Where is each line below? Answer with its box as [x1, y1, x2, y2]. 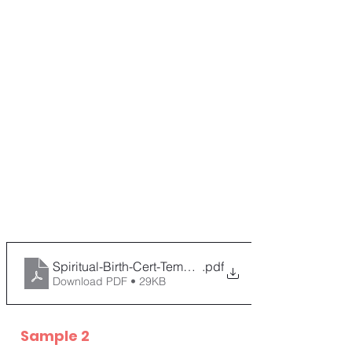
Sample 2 [20, 326, 90, 346]
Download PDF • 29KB [53, 274, 166, 289]
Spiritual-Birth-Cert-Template [53, 258, 211, 275]
